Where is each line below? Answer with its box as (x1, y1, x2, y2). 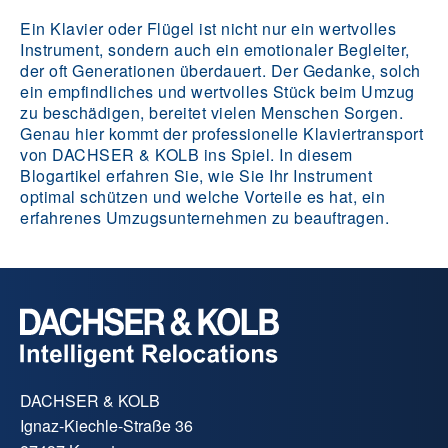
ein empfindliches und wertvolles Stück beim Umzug (20, 79, 415, 103)
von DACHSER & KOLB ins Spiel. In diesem (20, 142, 353, 166)
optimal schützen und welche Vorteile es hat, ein (20, 184, 385, 208)
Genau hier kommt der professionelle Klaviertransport (20, 121, 423, 145)
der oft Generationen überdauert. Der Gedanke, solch (20, 58, 421, 82)
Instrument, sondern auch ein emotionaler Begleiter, (20, 37, 410, 61)
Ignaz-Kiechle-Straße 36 (20, 414, 193, 438)
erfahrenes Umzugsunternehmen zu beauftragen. (20, 205, 389, 229)
